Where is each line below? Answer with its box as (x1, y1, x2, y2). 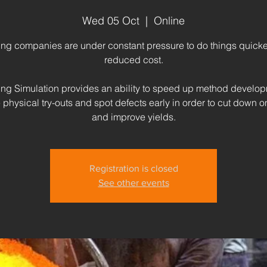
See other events (98, 178, 169, 188)
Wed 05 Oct (82, 14, 139, 27)
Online (154, 14, 185, 27)
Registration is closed (89, 163, 178, 173)
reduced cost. (104, 54, 163, 66)
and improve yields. (91, 111, 176, 123)
